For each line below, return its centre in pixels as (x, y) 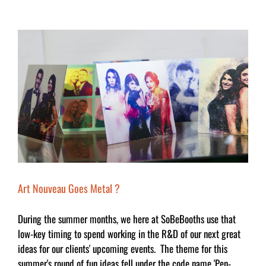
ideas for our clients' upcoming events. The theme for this (123, 249)
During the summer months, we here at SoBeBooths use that (127, 219)
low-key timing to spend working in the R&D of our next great (129, 234)
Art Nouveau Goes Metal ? (69, 189)
